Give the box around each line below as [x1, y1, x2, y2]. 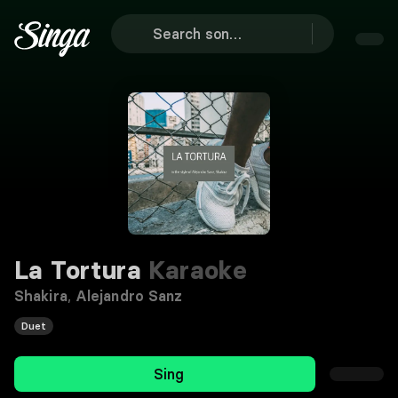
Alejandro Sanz [75, 287, 183, 305]
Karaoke [141, 255, 248, 285]
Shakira [14, 287, 68, 305]
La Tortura [14, 255, 141, 285]
